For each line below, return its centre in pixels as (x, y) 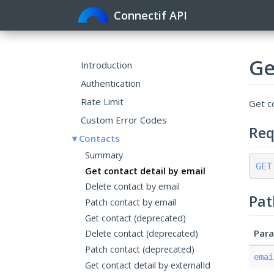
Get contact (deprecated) (135, 218)
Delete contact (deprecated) (141, 234)
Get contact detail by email (145, 171)
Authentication (110, 83)
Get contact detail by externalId (147, 265)
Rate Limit (102, 101)
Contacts (99, 138)
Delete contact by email (132, 187)
